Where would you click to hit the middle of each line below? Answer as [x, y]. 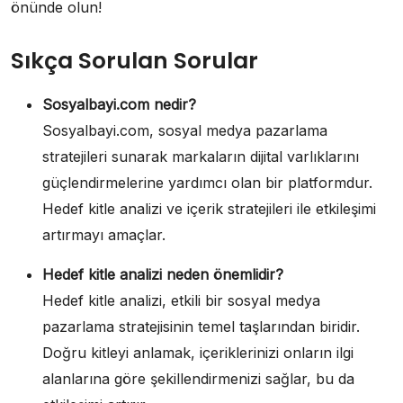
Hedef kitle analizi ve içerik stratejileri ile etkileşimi [209, 208]
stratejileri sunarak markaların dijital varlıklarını [201, 156]
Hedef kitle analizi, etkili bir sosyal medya [181, 300]
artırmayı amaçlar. [104, 234]
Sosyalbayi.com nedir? [119, 104]
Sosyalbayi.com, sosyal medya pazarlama [185, 130]
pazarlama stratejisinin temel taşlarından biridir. [201, 326]
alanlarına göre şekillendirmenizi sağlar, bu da [198, 378]
